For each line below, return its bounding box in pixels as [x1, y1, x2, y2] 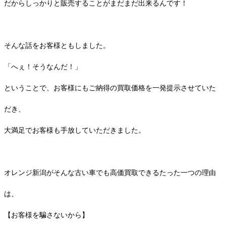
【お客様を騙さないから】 [4, 211, 89, 219]
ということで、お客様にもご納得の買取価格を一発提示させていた [4, 84, 216, 92]
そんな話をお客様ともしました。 [4, 41, 110, 50]
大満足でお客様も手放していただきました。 [4, 126, 145, 135]
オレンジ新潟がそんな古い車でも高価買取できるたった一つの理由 [4, 168, 216, 177]
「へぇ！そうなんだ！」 [4, 63, 82, 71]
